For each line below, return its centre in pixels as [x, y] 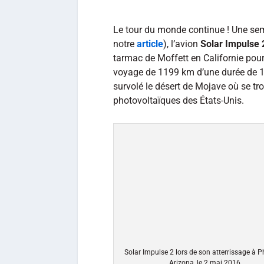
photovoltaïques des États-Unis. [179, 100]
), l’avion [182, 44]
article [150, 44]
